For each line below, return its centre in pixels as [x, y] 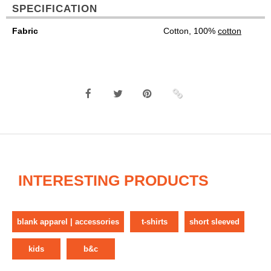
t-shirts [154, 222]
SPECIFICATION [55, 9]
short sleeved [214, 222]
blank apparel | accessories [68, 222]
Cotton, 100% [191, 31]
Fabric [25, 31]
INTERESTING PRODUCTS [113, 181]
